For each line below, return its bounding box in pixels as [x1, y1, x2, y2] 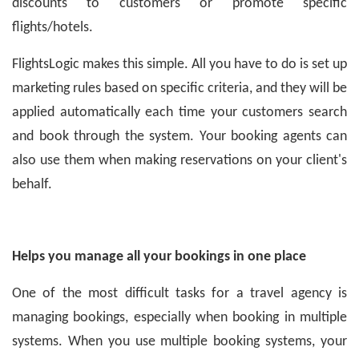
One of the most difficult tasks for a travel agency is [12, 285, 347, 301]
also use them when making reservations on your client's [12, 152, 347, 168]
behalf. [12, 176, 52, 192]
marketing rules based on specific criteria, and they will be [12, 80, 347, 96]
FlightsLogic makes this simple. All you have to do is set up [12, 56, 347, 72]
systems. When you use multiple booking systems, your [12, 333, 347, 349]
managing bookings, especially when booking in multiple [12, 309, 347, 325]
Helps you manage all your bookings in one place [12, 248, 306, 264]
